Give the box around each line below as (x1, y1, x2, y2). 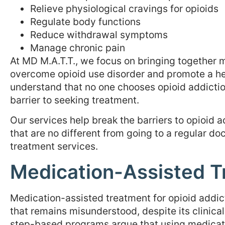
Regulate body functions (30, 15, 141, 28)
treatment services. (10, 140, 98, 153)
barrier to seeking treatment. (10, 93, 139, 106)
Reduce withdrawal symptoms (30, 28, 168, 41)
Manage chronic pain (30, 41, 125, 54)
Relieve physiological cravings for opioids (30, 2, 218, 15)
